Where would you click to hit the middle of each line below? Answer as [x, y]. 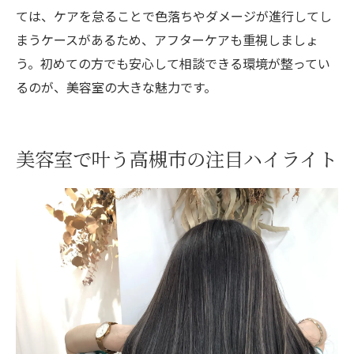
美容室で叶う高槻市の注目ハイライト [177, 158]
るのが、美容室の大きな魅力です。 [116, 87]
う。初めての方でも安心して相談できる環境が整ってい [173, 63]
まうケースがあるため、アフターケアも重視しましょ [167, 39]
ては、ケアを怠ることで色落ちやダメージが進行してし [174, 15]
